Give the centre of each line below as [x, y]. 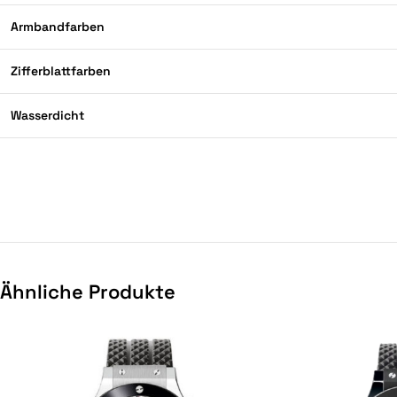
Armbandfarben [59, 27]
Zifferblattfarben [61, 71]
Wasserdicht [47, 116]
